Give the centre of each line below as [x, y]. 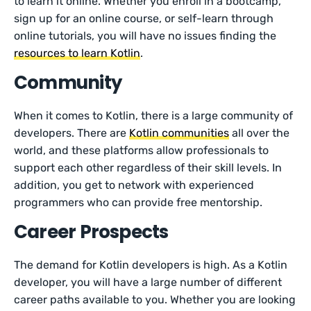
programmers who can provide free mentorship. [140, 202]
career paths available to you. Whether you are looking [155, 300]
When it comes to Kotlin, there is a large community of [154, 116]
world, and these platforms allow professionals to [142, 150]
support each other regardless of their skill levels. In [148, 168]
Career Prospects [91, 232]
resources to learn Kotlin [77, 53]
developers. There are [72, 133]
